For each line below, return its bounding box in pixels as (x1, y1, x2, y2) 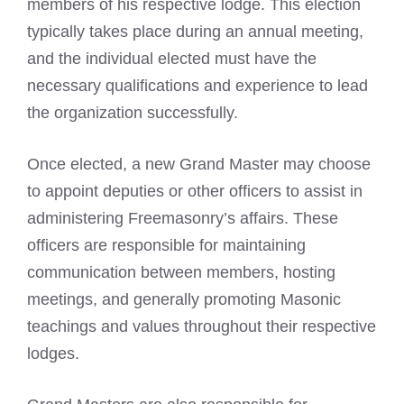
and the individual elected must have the (27, 50, 317, 68)
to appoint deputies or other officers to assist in (27, 182, 363, 200)
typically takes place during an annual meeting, (27, 23, 363, 41)
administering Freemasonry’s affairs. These (27, 209, 338, 227)
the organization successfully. (27, 104, 238, 122)
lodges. (27, 344, 79, 363)
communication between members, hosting (27, 263, 335, 281)
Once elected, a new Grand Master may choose (27, 155, 371, 173)
